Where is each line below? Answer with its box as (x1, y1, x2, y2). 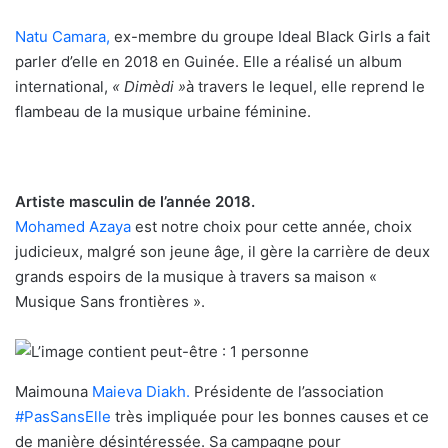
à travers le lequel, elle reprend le (186, 77, 425, 97)
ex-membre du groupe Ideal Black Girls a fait (110, 27, 430, 47)
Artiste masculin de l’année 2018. (15, 192, 255, 212)
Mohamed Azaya (15, 217, 131, 237)
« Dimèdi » (112, 77, 186, 97)
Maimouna (15, 382, 92, 402)
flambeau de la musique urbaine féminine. (15, 102, 311, 122)
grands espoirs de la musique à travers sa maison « (15, 267, 377, 287)
